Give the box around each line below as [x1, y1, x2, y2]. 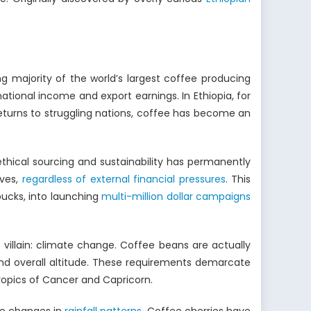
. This [225, 172, 251, 187]
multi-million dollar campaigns [101, 190, 251, 204]
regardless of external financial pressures [22, 172, 226, 187]
